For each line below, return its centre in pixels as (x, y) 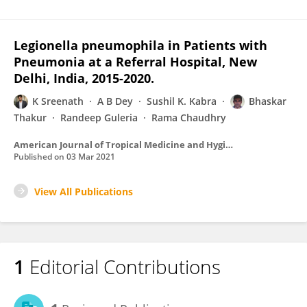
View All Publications (84, 192)
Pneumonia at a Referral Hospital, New (135, 62)
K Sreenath (58, 101)
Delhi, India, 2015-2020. (84, 78)
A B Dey (115, 101)
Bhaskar (268, 101)
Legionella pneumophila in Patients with (140, 45)
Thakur (30, 118)
